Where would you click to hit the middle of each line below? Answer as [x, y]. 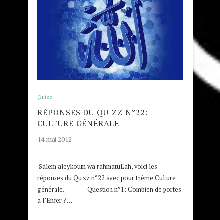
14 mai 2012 [55, 139]
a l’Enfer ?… [55, 201]
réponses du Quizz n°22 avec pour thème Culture [107, 178]
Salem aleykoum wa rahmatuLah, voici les [97, 167]
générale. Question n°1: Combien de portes [109, 189]
